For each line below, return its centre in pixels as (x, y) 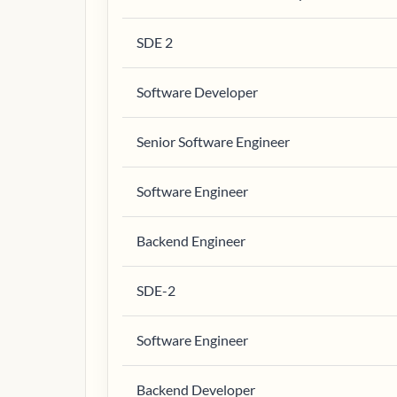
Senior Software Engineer (213, 141)
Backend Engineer (191, 241)
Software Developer (197, 92)
